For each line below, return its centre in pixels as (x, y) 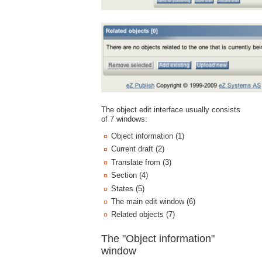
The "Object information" (158, 238)
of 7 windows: (124, 119)
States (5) (127, 188)
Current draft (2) (137, 149)
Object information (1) (147, 136)
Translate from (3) (141, 162)
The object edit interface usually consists (170, 110)
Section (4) (129, 175)
